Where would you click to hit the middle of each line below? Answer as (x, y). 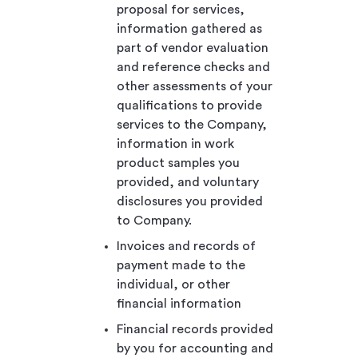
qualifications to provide (189, 105)
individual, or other (173, 284)
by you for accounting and (195, 348)
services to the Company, (192, 124)
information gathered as (189, 28)
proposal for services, (181, 9)
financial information (179, 303)
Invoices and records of (186, 246)
